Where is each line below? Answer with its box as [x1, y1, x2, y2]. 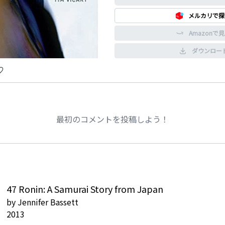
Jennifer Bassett [18, 196, 78, 208]
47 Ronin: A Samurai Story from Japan [7, 182, 163, 195]
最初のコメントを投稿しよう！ [56, 113, 169, 125]
